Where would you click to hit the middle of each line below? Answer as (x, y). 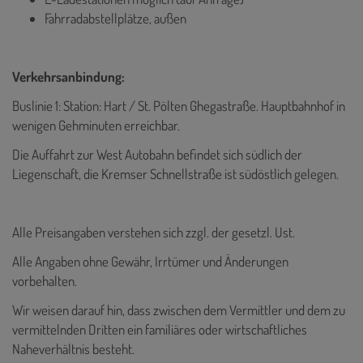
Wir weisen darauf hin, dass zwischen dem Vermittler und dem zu (179, 310)
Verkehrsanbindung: (68, 76)
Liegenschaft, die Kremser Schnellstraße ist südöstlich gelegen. (175, 173)
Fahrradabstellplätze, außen (115, 18)
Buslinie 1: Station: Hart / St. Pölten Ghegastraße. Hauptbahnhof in (179, 105)
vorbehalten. (45, 280)
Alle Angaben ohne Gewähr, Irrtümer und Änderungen (150, 261)
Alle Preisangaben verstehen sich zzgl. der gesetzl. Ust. (154, 232)
